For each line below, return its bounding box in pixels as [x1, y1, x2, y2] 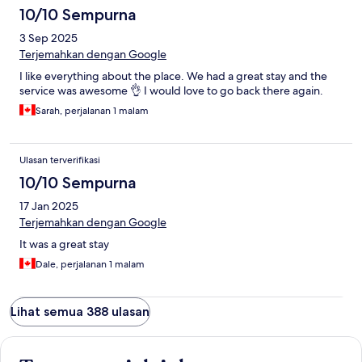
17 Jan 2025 [19, 199, 78, 214]
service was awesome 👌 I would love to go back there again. [19, 83, 323, 99]
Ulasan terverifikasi [19, 154, 100, 167]
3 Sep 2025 [19, 31, 78, 46]
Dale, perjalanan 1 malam [36, 258, 145, 271]
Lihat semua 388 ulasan [11, 304, 149, 320]
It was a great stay [19, 237, 109, 252]
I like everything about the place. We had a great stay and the [19, 69, 327, 84]
